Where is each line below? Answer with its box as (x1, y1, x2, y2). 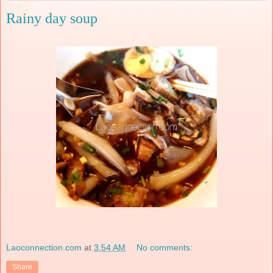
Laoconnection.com (6, 242, 82, 252)
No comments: (136, 242, 193, 252)
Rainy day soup (6, 10, 97, 27)
